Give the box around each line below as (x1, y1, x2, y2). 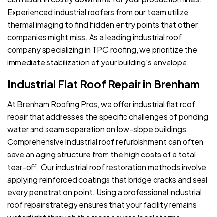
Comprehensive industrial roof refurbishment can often (7, 137, 203, 147)
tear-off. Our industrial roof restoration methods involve (7, 162, 206, 172)
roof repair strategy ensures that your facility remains (7, 200, 197, 210)
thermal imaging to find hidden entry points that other (7, 19, 198, 30)
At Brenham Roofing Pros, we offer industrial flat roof (7, 99, 195, 109)
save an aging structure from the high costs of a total (7, 149, 196, 160)
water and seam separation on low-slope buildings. (7, 124, 188, 135)
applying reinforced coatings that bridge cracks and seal (7, 174, 207, 185)
